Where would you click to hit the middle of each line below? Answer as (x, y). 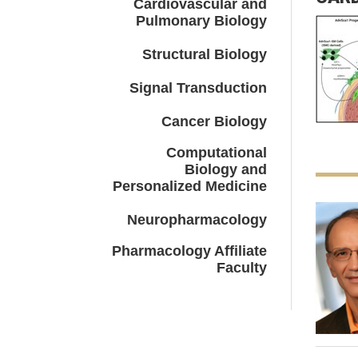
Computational (216, 153)
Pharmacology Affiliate (189, 251)
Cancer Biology (214, 121)
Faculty (241, 268)
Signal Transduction (198, 88)
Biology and (225, 169)
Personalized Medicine (189, 186)
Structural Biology (204, 54)
